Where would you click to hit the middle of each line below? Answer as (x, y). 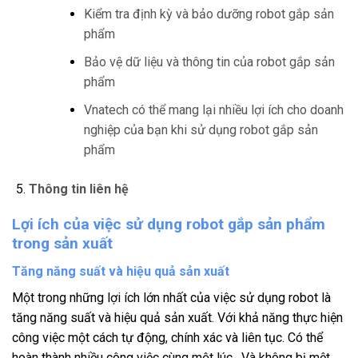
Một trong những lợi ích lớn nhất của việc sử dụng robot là (171, 298)
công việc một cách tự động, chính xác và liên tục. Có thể (167, 338)
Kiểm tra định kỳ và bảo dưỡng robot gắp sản (209, 14)
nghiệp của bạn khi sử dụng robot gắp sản (201, 129)
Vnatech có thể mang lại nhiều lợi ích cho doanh (213, 109)
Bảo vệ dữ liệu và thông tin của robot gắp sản (209, 62)
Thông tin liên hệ (78, 189)
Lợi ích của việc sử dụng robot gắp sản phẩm (169, 225)
